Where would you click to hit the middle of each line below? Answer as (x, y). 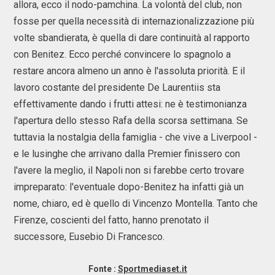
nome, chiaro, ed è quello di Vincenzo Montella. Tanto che (136, 203)
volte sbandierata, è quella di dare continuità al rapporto (132, 38)
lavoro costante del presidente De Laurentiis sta (117, 87)
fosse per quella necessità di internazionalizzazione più (134, 21)
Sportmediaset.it (152, 269)
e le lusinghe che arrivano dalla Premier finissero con (127, 154)
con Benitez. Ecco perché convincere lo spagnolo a (122, 54)
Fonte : (103, 269)
